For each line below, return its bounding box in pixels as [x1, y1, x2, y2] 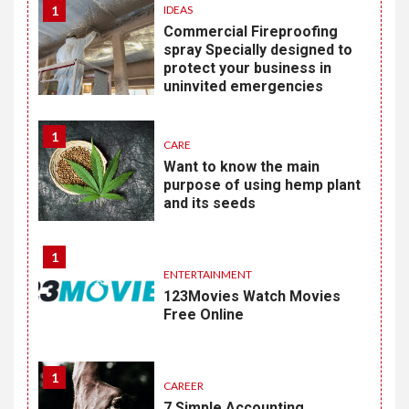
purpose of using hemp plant [163, 176, 362, 194]
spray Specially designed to [163, 41, 353, 58]
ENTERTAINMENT [163, 267, 253, 281]
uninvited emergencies [163, 78, 324, 95]
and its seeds [163, 194, 257, 212]
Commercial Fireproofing [163, 23, 339, 40]
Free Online [163, 306, 245, 323]
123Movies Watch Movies [163, 288, 341, 305]
